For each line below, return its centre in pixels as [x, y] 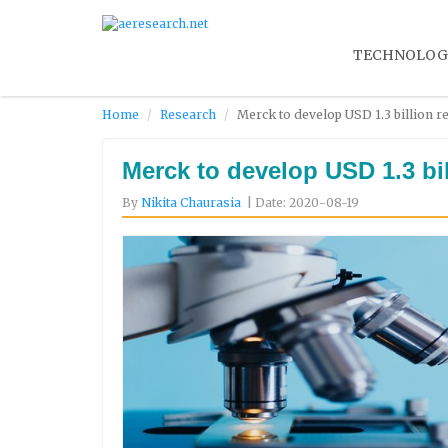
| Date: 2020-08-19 [303, 202]
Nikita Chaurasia [191, 202]
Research [188, 114]
